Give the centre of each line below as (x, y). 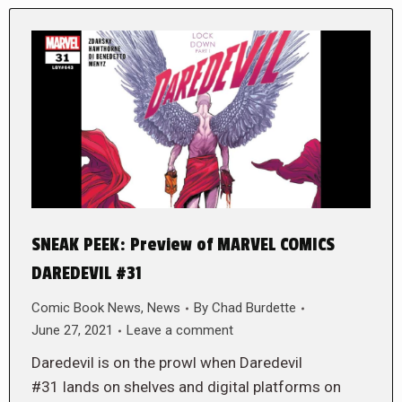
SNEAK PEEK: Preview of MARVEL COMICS (183, 245)
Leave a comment (180, 331)
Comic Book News (86, 308)
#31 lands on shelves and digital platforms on (186, 387)
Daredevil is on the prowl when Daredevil (167, 363)
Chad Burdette (254, 308)
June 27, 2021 (72, 331)
